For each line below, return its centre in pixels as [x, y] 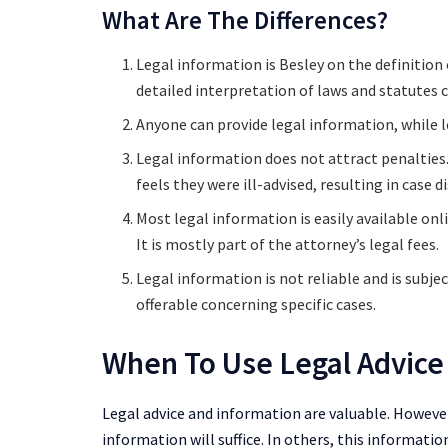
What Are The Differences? [245, 20]
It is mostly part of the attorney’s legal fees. [289, 243]
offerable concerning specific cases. [256, 303]
